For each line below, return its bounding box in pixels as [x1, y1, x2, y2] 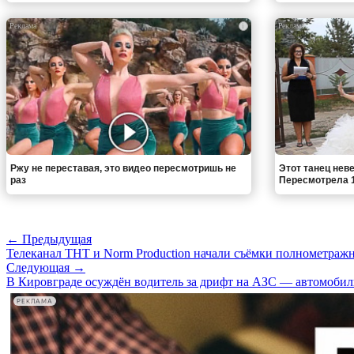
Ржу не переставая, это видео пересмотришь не [10, 163, 236, 175]
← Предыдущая [6, 232, 92, 247]
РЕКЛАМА [17, 297, 53, 305]
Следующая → [6, 261, 85, 275]
